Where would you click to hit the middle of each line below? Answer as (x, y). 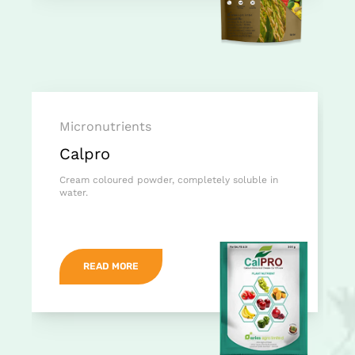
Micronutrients (105, 127)
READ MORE (111, 267)
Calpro (85, 154)
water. (74, 193)
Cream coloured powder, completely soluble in (169, 180)
